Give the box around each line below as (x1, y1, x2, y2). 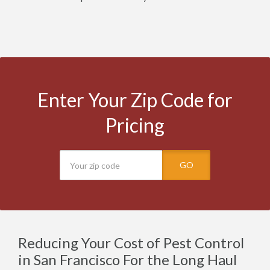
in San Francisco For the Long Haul (18, 251, 237, 268)
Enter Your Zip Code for (37, 88, 233, 111)
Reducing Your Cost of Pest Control (18, 234, 244, 251)
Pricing (105, 113, 165, 137)
